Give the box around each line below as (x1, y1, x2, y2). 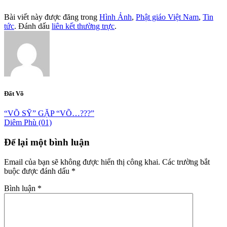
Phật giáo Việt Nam (136, 12, 199, 21)
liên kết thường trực (52, 21, 115, 30)
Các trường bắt (162, 157, 210, 166)
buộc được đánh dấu (4, 166, 71, 175)
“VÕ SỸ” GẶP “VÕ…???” (4, 109, 94, 118)
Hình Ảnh (99, 12, 132, 21)
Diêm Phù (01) (4, 118, 52, 127)
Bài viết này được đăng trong (4, 12, 99, 21)
